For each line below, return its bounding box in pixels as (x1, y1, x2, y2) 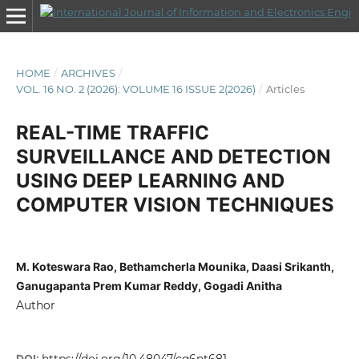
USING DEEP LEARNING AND (15, 168, 284, 192)
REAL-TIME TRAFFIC (15, 120, 209, 144)
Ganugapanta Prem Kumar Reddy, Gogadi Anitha (15, 278, 282, 292)
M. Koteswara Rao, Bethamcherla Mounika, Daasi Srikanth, (15, 259, 334, 273)
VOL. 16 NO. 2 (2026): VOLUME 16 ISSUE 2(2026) (15, 82, 256, 95)
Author (15, 297, 55, 313)
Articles (265, 82, 305, 95)
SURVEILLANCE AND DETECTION (15, 144, 331, 168)
